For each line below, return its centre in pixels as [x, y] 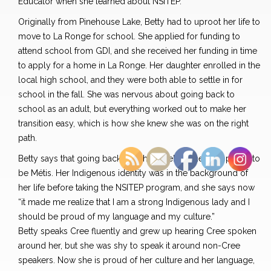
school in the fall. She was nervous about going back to [126, 95]
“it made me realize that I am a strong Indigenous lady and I [134, 202]
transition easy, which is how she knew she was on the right [133, 124]
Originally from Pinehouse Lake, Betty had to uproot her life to [139, 22]
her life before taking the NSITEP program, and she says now [136, 188]
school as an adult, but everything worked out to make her [132, 109]
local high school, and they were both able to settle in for [130, 80]
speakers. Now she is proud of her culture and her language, [136, 260]
